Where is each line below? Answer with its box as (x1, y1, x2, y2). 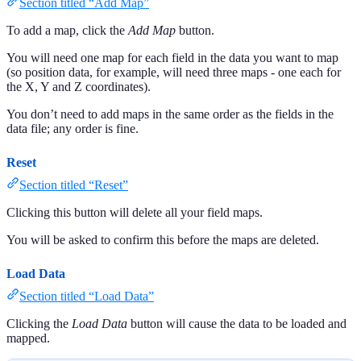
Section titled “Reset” (19, 177, 128, 192)
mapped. (6, 330, 50, 345)
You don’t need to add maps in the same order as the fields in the (6, 106, 334, 121)
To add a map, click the (6, 23, 128, 37)
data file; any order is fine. (6, 121, 139, 135)
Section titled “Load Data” (19, 288, 154, 303)
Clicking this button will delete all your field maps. (6, 205, 263, 219)
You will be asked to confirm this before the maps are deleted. (6, 232, 319, 247)
